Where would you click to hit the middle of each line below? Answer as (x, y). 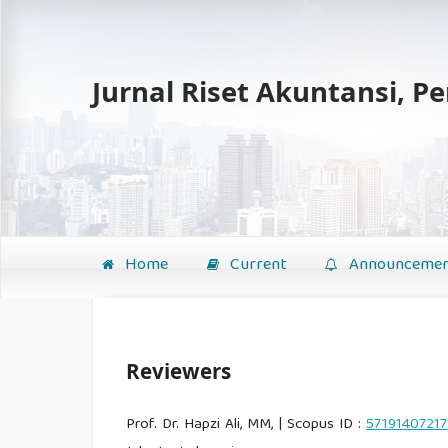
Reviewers (179, 371)
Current (255, 265)
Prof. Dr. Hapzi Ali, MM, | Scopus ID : (246, 424)
